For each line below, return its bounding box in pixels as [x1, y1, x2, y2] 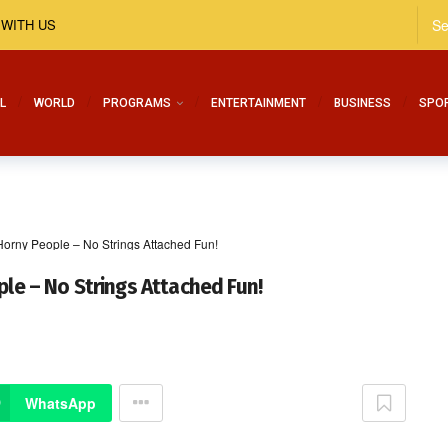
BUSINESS [334, 96, 391, 110]
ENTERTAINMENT [211, 96, 306, 110]
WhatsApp [25, 393, 96, 413]
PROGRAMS [103, 96, 171, 110]
